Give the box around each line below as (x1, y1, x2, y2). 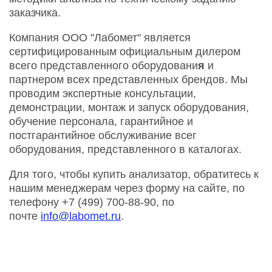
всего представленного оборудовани (9, 59, 198, 72)
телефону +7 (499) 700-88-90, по (9, 195, 174, 208)
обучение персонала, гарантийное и (9, 115, 193, 127)
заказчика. (9, 6, 61, 19)
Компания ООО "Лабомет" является (9, 31, 191, 44)
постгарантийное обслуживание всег (9, 129, 197, 141)
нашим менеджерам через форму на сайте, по (9, 182, 245, 194)
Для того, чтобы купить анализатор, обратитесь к (9, 168, 259, 180)
